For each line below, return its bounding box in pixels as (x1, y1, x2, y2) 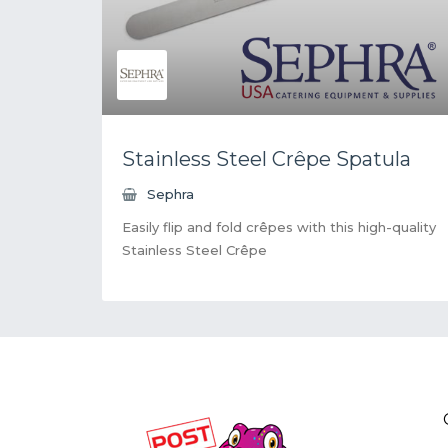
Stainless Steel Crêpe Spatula (122, 146, 411, 171)
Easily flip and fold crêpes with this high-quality (122, 218, 436, 235)
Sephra (147, 185, 194, 202)
